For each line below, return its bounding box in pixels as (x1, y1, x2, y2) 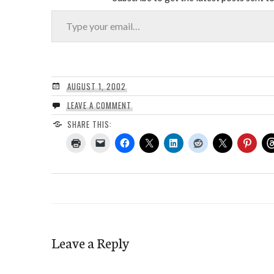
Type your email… (51, 3, 81, 15)
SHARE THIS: (67, 117, 112, 130)
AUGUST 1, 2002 (67, 80, 126, 92)
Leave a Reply (51, 232, 129, 252)
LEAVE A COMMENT (67, 98, 131, 111)
